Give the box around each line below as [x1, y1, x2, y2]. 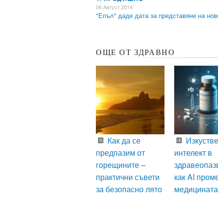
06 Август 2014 [96, 2, 133, 11]
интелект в [174, 146, 212, 158]
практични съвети [96, 171, 160, 182]
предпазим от [96, 146, 145, 158]
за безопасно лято [96, 183, 162, 195]
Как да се [106, 134, 141, 146]
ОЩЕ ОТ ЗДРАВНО [96, 48, 175, 56]
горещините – [96, 159, 145, 170]
